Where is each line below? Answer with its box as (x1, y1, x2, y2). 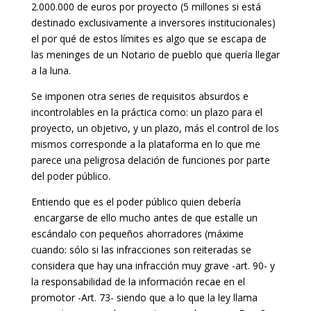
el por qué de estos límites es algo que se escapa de (31, 31, 267, 45)
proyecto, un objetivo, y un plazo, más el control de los (31, 121, 279, 135)
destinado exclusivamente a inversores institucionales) (31, 15, 276, 29)
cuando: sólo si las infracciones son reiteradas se (31, 242, 251, 256)
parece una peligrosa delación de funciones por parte (31, 153, 270, 167)
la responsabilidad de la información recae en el (31, 274, 245, 288)
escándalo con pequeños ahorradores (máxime (31, 226, 244, 240)
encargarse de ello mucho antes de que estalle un (31, 210, 258, 224)
